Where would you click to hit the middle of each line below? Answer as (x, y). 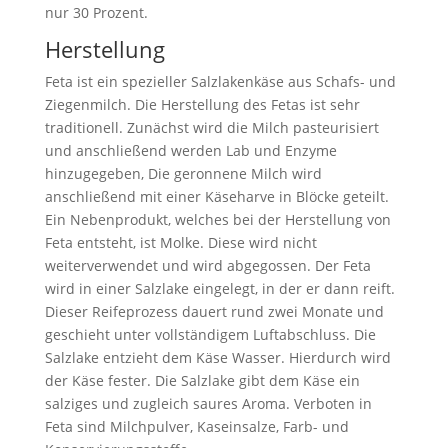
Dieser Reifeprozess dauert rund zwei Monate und (214, 311)
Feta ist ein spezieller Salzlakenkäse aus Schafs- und (220, 81)
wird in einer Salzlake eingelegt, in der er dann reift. (219, 288)
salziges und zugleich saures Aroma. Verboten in (208, 403)
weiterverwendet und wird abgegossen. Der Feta (207, 265)
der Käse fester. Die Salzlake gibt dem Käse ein (202, 380)
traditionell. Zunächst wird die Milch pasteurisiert (211, 127)
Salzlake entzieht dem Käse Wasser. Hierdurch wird (217, 357)
